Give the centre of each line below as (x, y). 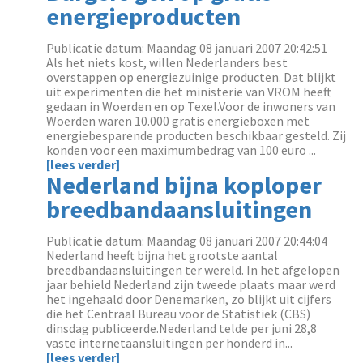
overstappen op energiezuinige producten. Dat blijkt (192, 77)
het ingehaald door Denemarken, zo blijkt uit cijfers (189, 299)
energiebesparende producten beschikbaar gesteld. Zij (196, 135)
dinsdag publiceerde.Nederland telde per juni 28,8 (182, 328)
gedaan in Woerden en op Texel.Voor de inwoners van (191, 106)
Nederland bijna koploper (184, 185)
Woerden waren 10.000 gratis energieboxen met (178, 121)
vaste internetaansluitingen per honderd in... (170, 343)
